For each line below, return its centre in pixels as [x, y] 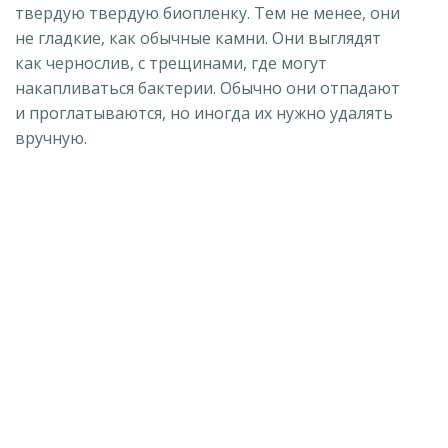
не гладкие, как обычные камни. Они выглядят [198, 37]
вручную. [51, 137]
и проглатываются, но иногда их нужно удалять [204, 112]
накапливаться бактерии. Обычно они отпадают [207, 87]
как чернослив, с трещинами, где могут [171, 62]
